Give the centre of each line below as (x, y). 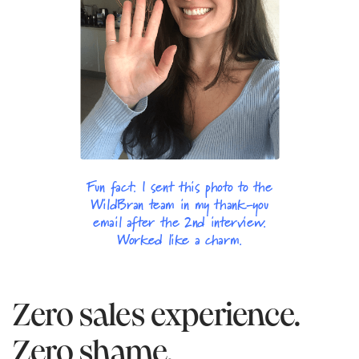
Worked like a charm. (179, 239)
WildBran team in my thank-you (179, 204)
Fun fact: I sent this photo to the (179, 186)
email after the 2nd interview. (179, 221)
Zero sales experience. (157, 317)
